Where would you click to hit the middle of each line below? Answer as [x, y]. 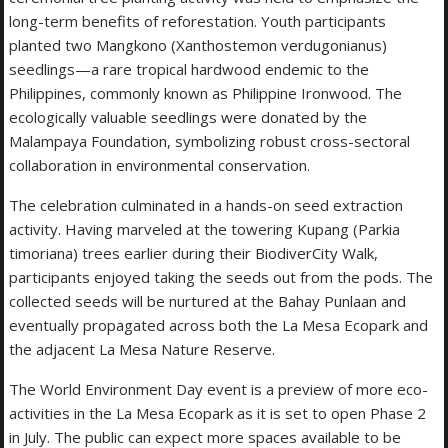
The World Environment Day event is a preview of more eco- [219, 389]
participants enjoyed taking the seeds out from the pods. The [221, 277]
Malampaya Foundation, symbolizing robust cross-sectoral [210, 141]
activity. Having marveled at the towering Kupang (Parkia [205, 229]
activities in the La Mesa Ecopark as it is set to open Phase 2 [218, 413]
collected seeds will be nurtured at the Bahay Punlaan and [208, 301]
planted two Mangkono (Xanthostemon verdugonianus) [198, 45]
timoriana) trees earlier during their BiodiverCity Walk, [194, 253]
